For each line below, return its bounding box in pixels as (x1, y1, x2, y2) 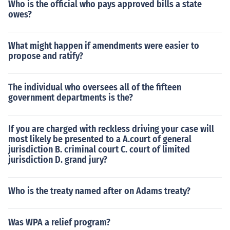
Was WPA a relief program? (8, 217, 110, 228)
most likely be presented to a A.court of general (8, 133, 191, 145)
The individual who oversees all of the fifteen (8, 82, 181, 93)
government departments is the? (8, 92, 133, 103)
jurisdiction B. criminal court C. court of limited (8, 144, 190, 155)
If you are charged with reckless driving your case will (8, 123, 214, 135)
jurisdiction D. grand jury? (8, 154, 107, 165)
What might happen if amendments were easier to (8, 40, 199, 51)
